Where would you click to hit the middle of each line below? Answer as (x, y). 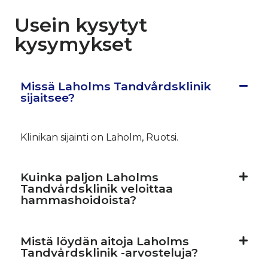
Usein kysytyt (81, 25)
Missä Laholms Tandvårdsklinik (116, 86)
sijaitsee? (48, 97)
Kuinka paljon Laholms (89, 177)
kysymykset (73, 44)
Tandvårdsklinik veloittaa (97, 188)
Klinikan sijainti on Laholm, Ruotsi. (99, 137)
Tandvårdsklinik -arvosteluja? (109, 252)
